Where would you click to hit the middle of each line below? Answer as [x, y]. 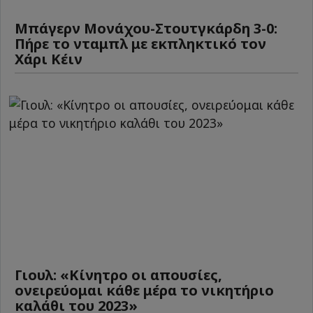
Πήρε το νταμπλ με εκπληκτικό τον [140, 44]
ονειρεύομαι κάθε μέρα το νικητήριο [144, 290]
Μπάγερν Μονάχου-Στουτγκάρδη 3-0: [146, 29]
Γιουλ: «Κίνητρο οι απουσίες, [118, 275]
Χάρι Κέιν [49, 59]
